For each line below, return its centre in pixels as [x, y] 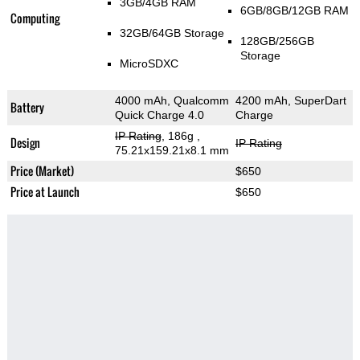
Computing [35, 18]
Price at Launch [45, 192]
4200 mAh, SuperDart [290, 101]
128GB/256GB [277, 41]
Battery [27, 108]
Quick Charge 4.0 [159, 115]
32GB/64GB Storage [172, 33]
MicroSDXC [149, 64]
